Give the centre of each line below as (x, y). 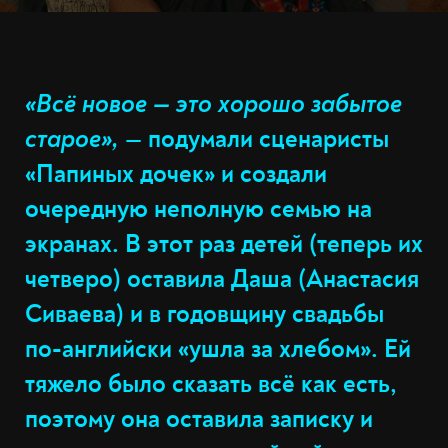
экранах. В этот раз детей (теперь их (224, 244)
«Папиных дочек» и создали (176, 174)
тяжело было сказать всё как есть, (211, 384)
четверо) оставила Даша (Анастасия (222, 279)
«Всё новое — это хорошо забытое (213, 104)
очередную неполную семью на (198, 209)
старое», (72, 139)
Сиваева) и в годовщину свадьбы (204, 314)
